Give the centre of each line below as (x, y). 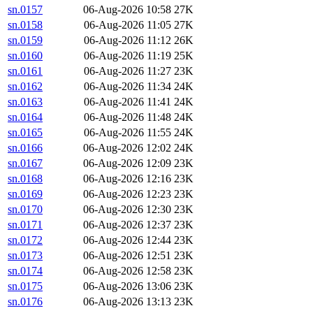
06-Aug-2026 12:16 (127, 179)
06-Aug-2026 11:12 (128, 41)
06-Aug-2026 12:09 (127, 163)
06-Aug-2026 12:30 (127, 210)
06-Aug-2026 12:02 (127, 148)
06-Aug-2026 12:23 (127, 194)
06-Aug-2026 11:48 (128, 117)
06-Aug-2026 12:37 (127, 225)
